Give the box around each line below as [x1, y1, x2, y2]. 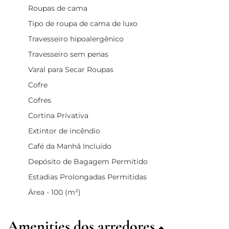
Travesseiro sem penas [28, 49, 108, 59]
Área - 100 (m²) [28, 187, 81, 197]
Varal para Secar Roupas [28, 64, 113, 74]
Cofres [28, 95, 51, 105]
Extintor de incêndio [28, 126, 100, 135]
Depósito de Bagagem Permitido [28, 156, 148, 166]
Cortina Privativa [28, 110, 88, 120]
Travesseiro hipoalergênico [28, 34, 124, 43]
